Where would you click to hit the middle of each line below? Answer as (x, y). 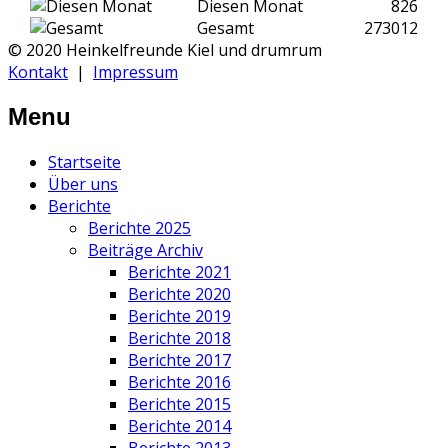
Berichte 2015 (179, 403)
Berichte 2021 (179, 271)
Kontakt (38, 72)
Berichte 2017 (179, 359)
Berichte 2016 (179, 381)
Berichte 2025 (139, 227)
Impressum (135, 72)
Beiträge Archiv (145, 249)
